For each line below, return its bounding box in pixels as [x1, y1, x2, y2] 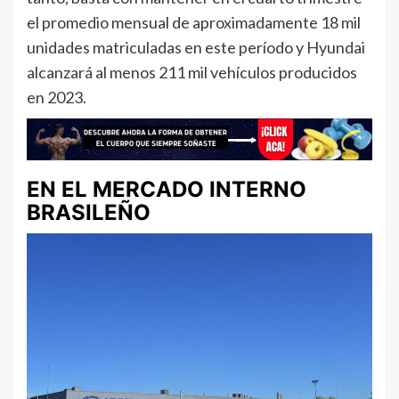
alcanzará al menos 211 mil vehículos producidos [27, 61, 357, 82]
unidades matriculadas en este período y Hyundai [27, 37, 365, 57]
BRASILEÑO [27, 199, 151, 226]
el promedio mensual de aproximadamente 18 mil [27, 12, 361, 32]
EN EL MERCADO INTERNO [27, 176, 306, 203]
